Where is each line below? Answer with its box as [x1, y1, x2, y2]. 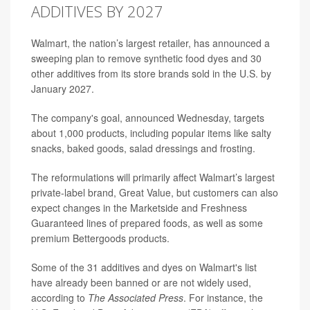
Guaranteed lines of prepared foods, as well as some [31, 216, 263, 230]
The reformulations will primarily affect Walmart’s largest [31, 170, 275, 184]
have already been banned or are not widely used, [31, 275, 251, 289]
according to [31, 291, 88, 304]
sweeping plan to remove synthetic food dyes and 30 [31, 51, 262, 65]
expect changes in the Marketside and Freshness [31, 201, 247, 215]
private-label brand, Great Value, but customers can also [31, 185, 278, 199]
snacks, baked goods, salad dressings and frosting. [31, 141, 255, 155]
